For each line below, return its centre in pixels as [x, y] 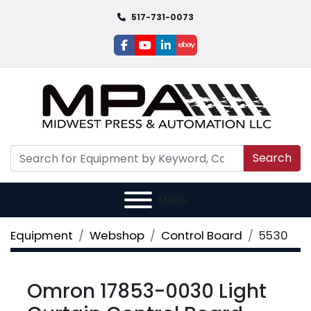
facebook [150, 52]
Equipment [42, 235]
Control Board [202, 235]
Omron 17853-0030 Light [147, 291]
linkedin [185, 52]
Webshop [117, 235]
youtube [167, 52]
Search [272, 158]
